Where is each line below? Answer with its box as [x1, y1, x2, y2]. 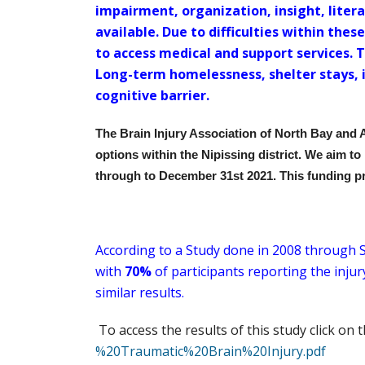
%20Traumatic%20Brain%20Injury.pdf [95, 342, 326, 360]
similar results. [95, 284, 184, 301]
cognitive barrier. [95, 86, 213, 104]
